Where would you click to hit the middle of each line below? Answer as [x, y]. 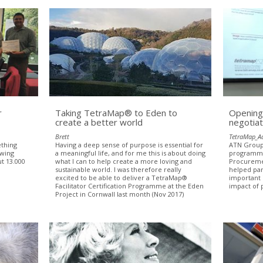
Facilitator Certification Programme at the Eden [130, 186]
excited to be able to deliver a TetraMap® [122, 177]
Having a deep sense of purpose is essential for [129, 144]
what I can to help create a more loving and [124, 161]
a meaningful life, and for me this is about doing [131, 153]
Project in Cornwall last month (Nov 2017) [120, 194]
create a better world [99, 122]
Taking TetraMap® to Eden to [117, 112]
